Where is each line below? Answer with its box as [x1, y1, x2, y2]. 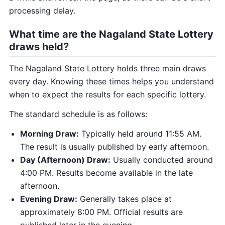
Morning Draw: [20, 128, 79, 139]
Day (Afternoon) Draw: [20, 154, 110, 165]
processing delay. [9, 6, 75, 16]
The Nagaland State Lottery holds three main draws [9, 63, 206, 74]
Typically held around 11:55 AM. [79, 128, 201, 139]
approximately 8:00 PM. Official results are [20, 206, 183, 217]
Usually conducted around [110, 154, 213, 165]
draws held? [9, 41, 69, 53]
